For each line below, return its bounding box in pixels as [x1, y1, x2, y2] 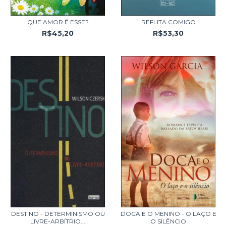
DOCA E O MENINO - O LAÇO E [120, 210, 216, 217]
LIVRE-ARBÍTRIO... [30, 217, 85, 225]
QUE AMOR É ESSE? [27, 18, 89, 26]
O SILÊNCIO [150, 217, 186, 225]
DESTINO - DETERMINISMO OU [11, 210, 105, 217]
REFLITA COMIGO [141, 18, 196, 26]
